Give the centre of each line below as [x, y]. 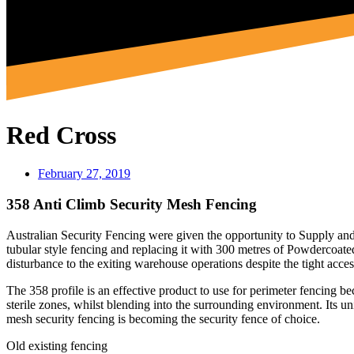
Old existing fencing [57, 345]
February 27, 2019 [84, 174]
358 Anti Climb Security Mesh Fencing [132, 205]
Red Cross [61, 135]
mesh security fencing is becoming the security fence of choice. [163, 318]
